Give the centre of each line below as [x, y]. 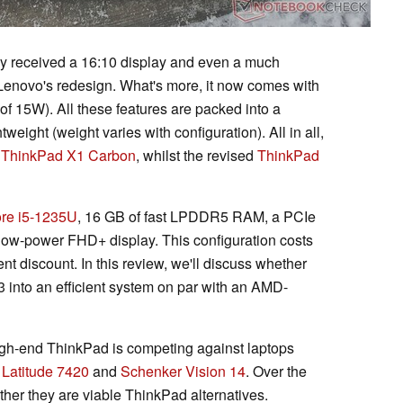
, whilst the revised [197, 155]
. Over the [276, 371]
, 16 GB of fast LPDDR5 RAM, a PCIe [197, 216]
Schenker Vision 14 [183, 371]
